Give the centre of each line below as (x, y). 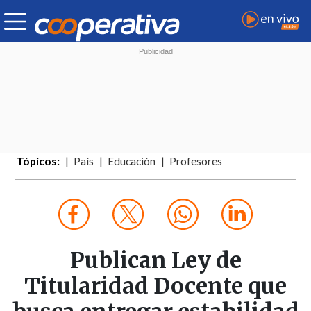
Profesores (196, 161)
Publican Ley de (155, 261)
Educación (132, 161)
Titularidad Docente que (155, 286)
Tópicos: (39, 161)
